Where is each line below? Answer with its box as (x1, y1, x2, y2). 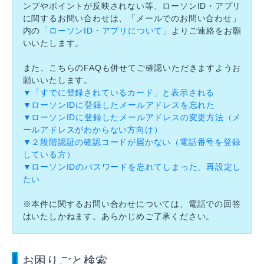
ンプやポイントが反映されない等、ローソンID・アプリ (22, 1, 242, 11)
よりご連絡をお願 (171, 26, 242, 35)
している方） (22, 150, 75, 159)
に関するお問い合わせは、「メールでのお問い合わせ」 (22, 14, 241, 23)
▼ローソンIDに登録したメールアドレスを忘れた (22, 100, 215, 110)
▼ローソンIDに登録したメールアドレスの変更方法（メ (22, 113, 242, 122)
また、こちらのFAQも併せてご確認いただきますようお (22, 63, 242, 72)
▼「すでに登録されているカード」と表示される (22, 88, 215, 97)
